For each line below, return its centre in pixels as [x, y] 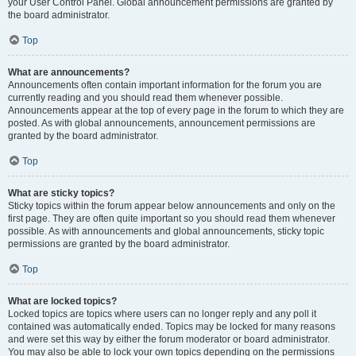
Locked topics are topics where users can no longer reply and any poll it [162, 314]
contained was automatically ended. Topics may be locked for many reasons [172, 327]
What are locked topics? [62, 301]
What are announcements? [69, 72]
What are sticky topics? [61, 193]
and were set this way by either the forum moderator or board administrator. [169, 339]
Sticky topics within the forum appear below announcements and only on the [172, 206]
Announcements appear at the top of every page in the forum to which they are [176, 110]
